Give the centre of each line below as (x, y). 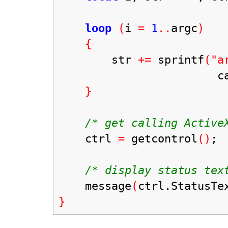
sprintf (178, 59)
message (95, 186)
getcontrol (161, 138)
